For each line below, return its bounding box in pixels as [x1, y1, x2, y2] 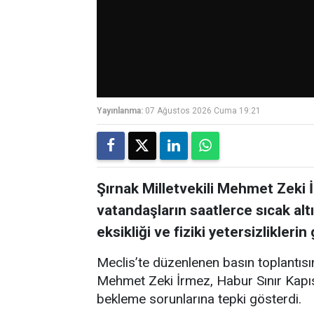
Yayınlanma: [97, 105, 143, 116]
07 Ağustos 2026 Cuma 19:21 [145, 105, 261, 116]
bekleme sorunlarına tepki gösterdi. [97, 290, 301, 307]
